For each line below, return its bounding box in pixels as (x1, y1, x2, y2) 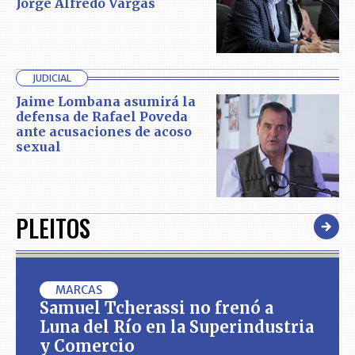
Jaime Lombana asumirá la (16, 94, 196, 110)
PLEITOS (16, 209, 90, 246)
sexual (16, 139, 61, 155)
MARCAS (55, 282, 102, 297)
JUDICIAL (32, 72, 71, 85)
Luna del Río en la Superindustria (40, 316, 314, 337)
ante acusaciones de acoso (16, 124, 192, 140)
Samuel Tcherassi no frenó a (40, 297, 273, 318)
